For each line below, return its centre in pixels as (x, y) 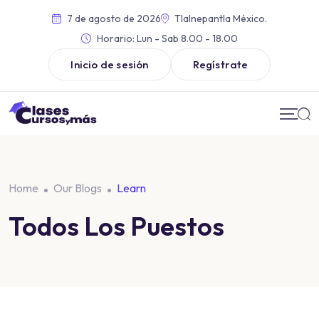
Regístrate (220, 64)
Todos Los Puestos (116, 226)
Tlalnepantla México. (221, 19)
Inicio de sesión (110, 64)
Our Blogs (78, 188)
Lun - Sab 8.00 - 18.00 (186, 38)
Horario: (116, 38)
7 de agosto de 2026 (114, 19)
